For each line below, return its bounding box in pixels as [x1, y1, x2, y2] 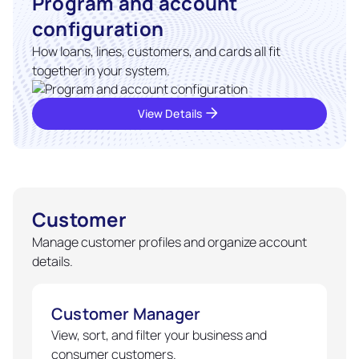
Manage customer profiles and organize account [32, 233, 307, 251]
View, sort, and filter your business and [51, 326, 267, 344]
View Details [137, 106, 203, 121]
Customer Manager [51, 303, 201, 325]
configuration [32, 15, 164, 42]
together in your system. [32, 62, 170, 79]
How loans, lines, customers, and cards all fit [32, 42, 280, 60]
